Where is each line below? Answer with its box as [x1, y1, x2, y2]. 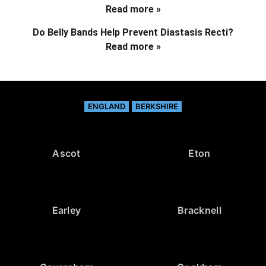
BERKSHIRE [135, 101, 178, 111]
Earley [52, 204, 81, 216]
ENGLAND [88, 101, 125, 111]
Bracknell [178, 204, 221, 216]
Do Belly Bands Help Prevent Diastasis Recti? [33, 26, 233, 38]
